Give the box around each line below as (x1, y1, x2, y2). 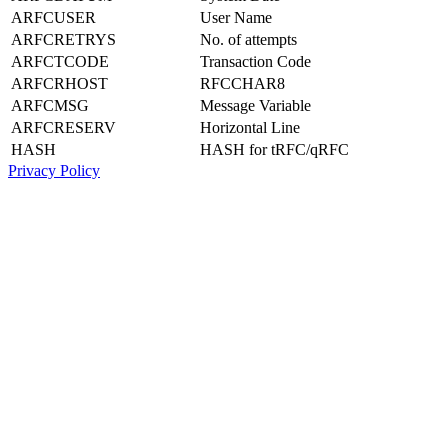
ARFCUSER (11, 8, 96, 26)
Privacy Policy (8, 161, 100, 179)
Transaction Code (200, 52, 311, 70)
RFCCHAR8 (200, 74, 285, 92)
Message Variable (200, 96, 311, 114)
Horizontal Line (200, 118, 300, 136)
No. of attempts (200, 30, 297, 48)
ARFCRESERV (11, 118, 116, 136)
